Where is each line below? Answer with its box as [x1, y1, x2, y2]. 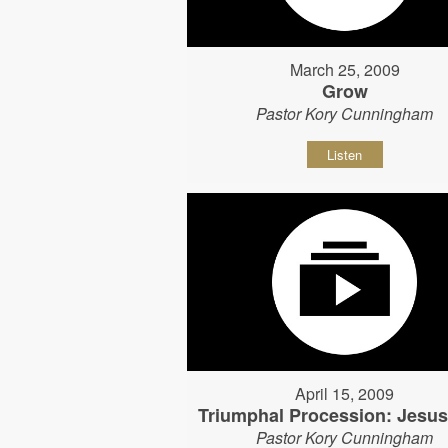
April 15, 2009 [295, 381, 395, 405]
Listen [327, 145, 363, 165]
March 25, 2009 [289, 58, 400, 82]
